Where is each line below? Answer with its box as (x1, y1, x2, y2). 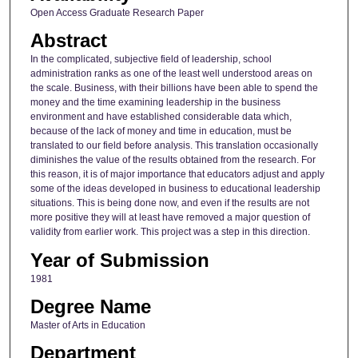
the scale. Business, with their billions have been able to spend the (30, 82, 318, 94)
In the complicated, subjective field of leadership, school (30, 54, 272, 66)
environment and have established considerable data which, (30, 111, 292, 123)
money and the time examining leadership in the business (30, 97, 280, 109)
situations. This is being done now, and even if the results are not (30, 197, 309, 209)
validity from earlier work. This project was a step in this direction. (30, 226, 310, 238)
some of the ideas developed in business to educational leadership (30, 183, 320, 195)
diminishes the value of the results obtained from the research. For (30, 154, 316, 166)
